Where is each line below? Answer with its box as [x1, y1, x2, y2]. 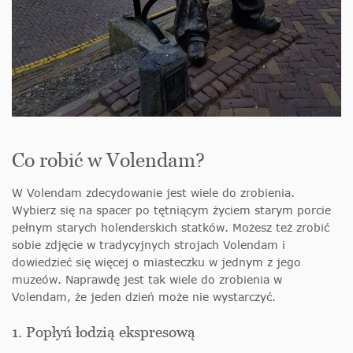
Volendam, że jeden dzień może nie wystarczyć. [12, 290, 276, 304]
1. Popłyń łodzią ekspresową [12, 324, 195, 341]
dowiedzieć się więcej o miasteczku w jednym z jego [12, 255, 301, 269]
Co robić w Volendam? [12, 149, 205, 172]
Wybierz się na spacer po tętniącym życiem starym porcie [12, 203, 331, 217]
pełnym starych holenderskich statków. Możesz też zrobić [12, 221, 329, 235]
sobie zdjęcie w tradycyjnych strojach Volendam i [12, 238, 285, 252]
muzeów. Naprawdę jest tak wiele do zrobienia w [12, 273, 282, 287]
